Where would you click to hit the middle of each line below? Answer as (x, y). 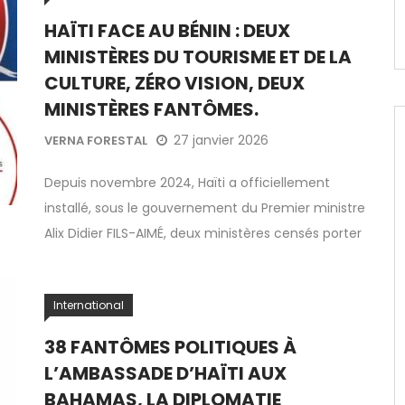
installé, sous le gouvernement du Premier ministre (205, 208)
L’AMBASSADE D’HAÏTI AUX (165, 373)
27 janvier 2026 (221, 141)
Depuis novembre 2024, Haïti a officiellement (187, 183)
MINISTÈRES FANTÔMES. (151, 109)
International (89, 305)
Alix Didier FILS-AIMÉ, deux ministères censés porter (203, 233)
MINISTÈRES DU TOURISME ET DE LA (198, 57)
